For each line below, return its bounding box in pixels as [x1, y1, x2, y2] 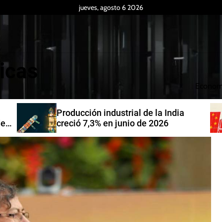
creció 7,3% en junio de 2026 [56, 118, 168, 128]
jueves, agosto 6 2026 [79, 3, 143, 12]
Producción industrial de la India [56, 108, 184, 118]
